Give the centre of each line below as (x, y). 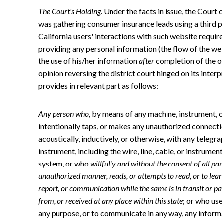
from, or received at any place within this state (111, 200)
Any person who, (64, 113)
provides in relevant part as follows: (98, 85)
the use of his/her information (88, 60)
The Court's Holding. (70, 11)
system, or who (64, 163)
